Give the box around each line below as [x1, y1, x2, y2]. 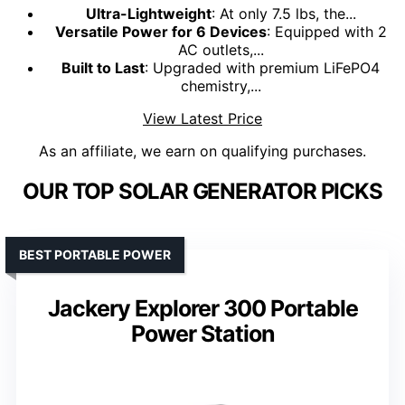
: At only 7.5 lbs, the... [211, 5, 356, 24]
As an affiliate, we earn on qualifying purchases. [39, 142, 366, 161]
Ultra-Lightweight [85, 5, 212, 24]
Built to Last [61, 59, 145, 78]
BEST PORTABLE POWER [19, 247, 171, 263]
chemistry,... [180, 77, 261, 96]
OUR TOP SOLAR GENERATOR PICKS [23, 178, 382, 205]
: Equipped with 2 [266, 23, 387, 42]
